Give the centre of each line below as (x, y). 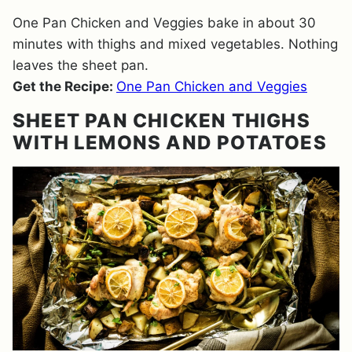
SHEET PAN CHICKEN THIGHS (161, 121)
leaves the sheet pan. (81, 65)
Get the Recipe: (64, 86)
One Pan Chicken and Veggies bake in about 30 (164, 23)
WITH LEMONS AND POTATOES (170, 143)
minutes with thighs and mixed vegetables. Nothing (175, 44)
